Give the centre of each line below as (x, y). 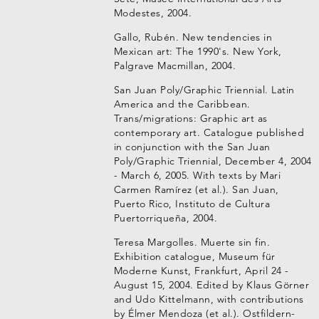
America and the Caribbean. (182, 104)
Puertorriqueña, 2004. (166, 218)
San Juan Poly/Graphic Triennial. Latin (204, 90)
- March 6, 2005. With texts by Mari (197, 175)
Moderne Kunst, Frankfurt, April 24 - (201, 271)
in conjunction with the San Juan (192, 147)
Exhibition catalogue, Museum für (194, 256)
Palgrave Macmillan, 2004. (175, 66)
